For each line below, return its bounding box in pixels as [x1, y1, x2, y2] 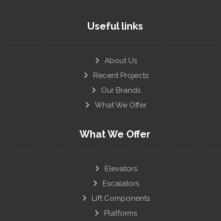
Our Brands [101, 85, 141, 95]
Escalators [102, 179, 139, 188]
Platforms [104, 208, 137, 218]
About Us [104, 56, 137, 65]
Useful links [87, 20, 143, 32]
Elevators [104, 164, 137, 173]
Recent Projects [93, 71, 148, 80]
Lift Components [91, 193, 150, 203]
